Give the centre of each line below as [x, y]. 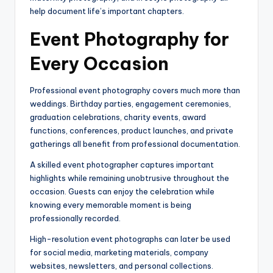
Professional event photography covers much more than [135, 90]
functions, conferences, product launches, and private [132, 131]
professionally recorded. [75, 218]
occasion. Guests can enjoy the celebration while [122, 192]
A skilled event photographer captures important [122, 165]
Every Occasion [99, 64]
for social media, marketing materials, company [119, 253]
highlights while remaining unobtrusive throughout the [129, 178]
